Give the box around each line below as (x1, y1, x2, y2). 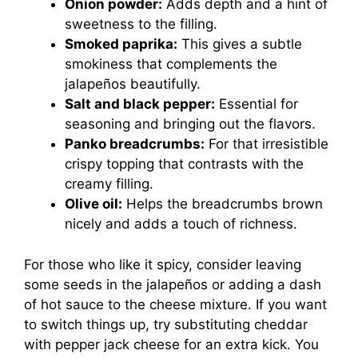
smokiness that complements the (65, 56, 277, 72)
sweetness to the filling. (65, 16, 217, 32)
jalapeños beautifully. (65, 76, 201, 92)
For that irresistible (205, 136, 328, 152)
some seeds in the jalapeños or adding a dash (24, 276, 321, 292)
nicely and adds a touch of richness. (65, 216, 297, 232)
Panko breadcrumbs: (65, 136, 205, 152)
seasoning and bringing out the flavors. (65, 116, 316, 132)
